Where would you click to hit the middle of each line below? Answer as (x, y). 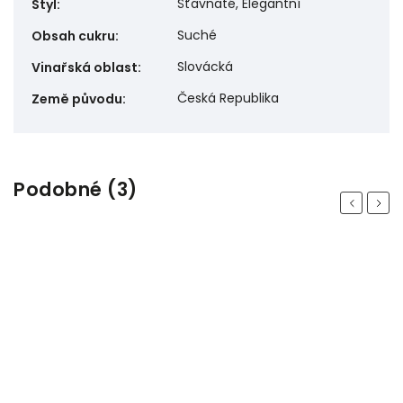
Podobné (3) (76, 190)
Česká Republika (228, 99)
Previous (372, 202)
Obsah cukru (73, 36)
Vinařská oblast (85, 68)
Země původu (77, 99)
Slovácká (205, 67)
